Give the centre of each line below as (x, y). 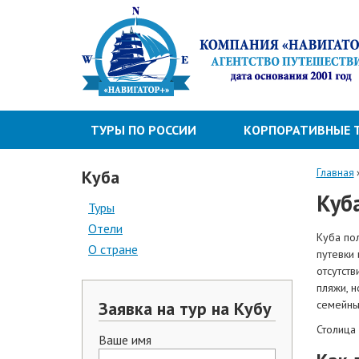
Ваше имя (125, 340)
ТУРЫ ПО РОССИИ (143, 130)
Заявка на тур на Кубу (185, 309)
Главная (335, 173)
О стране (113, 249)
